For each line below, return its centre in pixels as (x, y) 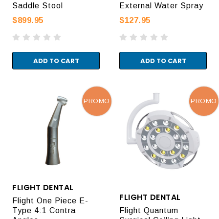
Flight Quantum (149, 210)
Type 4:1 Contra (44, 210)
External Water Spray (161, 5)
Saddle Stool (38, 5)
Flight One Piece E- (50, 200)
